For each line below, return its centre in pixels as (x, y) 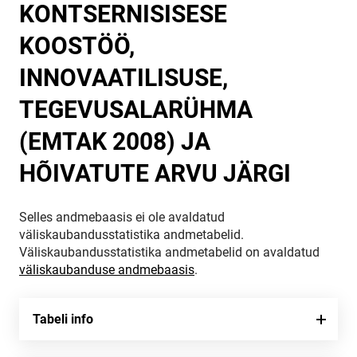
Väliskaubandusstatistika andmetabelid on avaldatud (169, 252)
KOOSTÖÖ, (77, 46)
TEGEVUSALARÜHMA (136, 110)
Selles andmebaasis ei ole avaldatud (122, 217)
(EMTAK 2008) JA (115, 141)
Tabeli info (63, 319)
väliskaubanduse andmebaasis (107, 270)
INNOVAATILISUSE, (124, 78)
